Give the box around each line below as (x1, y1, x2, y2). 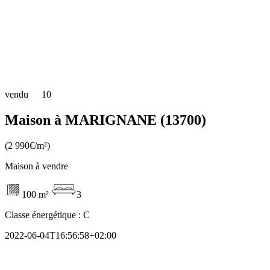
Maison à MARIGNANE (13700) (5, 111, 206, 128)
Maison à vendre (5, 160, 68, 171)
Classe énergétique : (5, 209, 83, 220)
